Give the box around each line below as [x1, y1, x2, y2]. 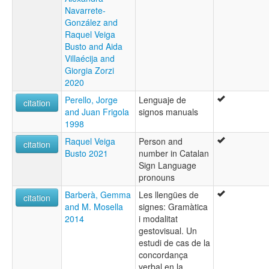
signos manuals [139, 106, 198, 118]
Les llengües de [139, 189, 199, 201]
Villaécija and [65, 52, 115, 65]
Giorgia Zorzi [65, 64, 114, 77]
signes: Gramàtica [139, 201, 208, 213]
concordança [139, 249, 188, 261]
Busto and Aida [65, 40, 122, 53]
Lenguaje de [139, 94, 186, 106]
